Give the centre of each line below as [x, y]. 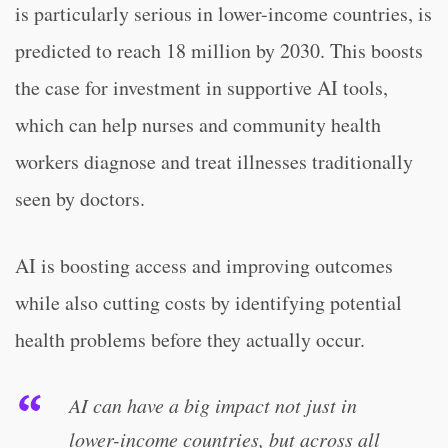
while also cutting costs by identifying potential [208, 302]
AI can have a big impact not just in [213, 405]
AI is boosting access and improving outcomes [204, 265]
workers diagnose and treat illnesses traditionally [214, 161]
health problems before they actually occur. [190, 339]
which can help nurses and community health [198, 124]
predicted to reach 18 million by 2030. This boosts [219, 50]
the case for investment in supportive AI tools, [201, 87]
